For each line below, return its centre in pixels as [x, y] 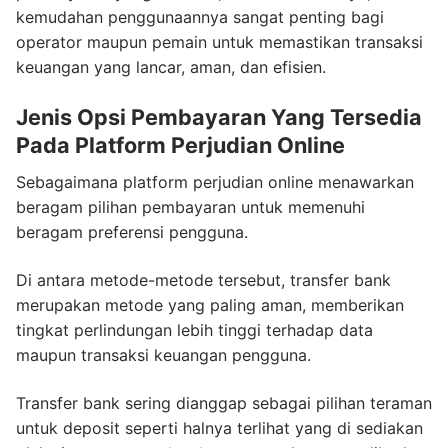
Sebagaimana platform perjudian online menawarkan [215, 182]
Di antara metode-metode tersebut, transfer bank [203, 279]
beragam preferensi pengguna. [132, 232]
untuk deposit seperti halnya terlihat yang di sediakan [219, 427]
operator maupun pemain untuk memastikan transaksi [219, 42]
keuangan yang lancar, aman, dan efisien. [171, 67]
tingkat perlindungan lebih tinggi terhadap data [194, 329]
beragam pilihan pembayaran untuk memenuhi [190, 207]
